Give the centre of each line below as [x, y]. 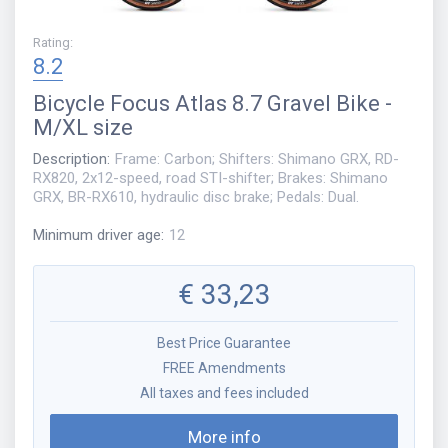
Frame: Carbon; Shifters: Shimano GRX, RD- [257, 158]
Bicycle [69, 103]
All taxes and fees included [224, 393]
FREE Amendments [224, 368]
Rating [51, 42]
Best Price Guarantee [224, 343]
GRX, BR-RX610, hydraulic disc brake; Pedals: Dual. [196, 196]
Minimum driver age [97, 235]
